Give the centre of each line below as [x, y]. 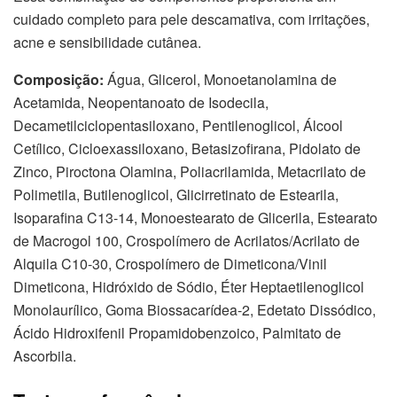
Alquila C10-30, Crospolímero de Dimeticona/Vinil [170, 264]
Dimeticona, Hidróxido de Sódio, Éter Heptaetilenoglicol [189, 287]
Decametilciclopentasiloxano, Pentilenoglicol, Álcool [178, 126]
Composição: [60, 80]
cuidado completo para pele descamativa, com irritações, [191, 19]
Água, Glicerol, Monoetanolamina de [222, 80]
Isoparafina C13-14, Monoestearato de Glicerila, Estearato [195, 218]
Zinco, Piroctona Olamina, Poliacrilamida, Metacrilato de [190, 172]
